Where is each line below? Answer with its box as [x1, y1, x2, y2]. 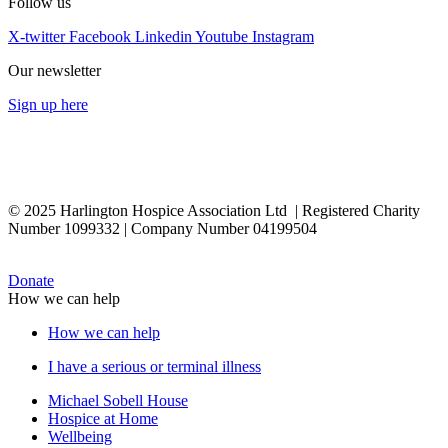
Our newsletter [8, 61, 101, 79]
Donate [8, 271, 54, 289]
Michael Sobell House [48, 391, 188, 409]
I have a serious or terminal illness [48, 357, 261, 375]
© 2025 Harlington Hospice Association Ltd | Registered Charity [8, 201, 420, 219]
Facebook [69, 27, 131, 45]
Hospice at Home [48, 409, 158, 427]
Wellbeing [48, 427, 112, 445]
